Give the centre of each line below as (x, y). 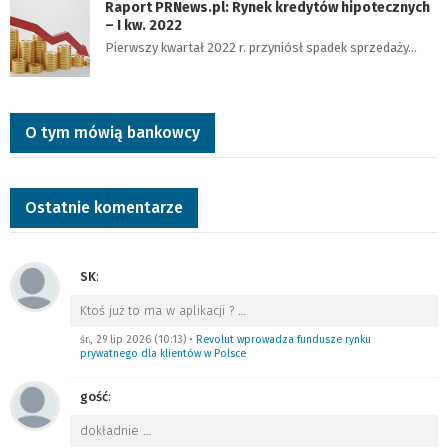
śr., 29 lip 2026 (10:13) (133, 339)
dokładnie (111, 430)
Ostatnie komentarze (104, 207)
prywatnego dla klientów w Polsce (163, 353)
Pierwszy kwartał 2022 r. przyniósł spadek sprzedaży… (261, 47)
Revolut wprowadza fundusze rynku (283, 339)
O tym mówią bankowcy (112, 132)
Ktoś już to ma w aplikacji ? (159, 310)
